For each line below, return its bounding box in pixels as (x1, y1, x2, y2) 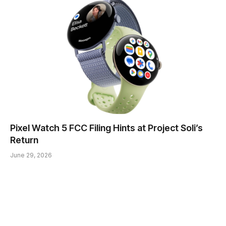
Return (10, 135, 38, 146)
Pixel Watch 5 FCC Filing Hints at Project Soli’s (10, 123, 203, 134)
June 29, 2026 (10, 151, 52, 159)
